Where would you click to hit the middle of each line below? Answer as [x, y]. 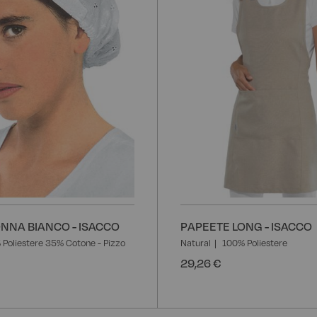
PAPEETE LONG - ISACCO [246, 226]
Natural [196, 242]
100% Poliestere [255, 242]
